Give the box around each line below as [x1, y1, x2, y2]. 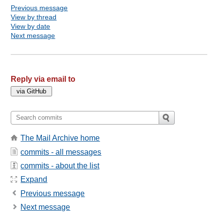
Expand [20, 175, 48, 184]
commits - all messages [20, 147, 102, 156]
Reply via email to [11, 74, 76, 83]
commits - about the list [20, 161, 100, 170]
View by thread [11, 13, 57, 21]
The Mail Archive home [20, 134, 100, 143]
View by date [11, 22, 51, 30]
